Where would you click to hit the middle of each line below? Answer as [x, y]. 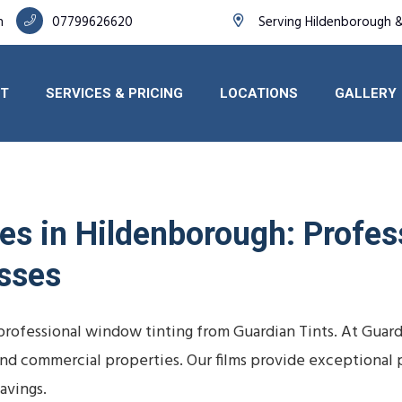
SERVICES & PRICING [114, 94]
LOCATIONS [258, 94]
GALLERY [365, 94]
